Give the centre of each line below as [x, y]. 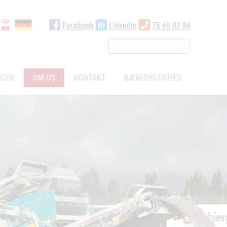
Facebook [78, 26]
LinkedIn [123, 26]
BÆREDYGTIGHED [153, 78]
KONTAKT [90, 78]
